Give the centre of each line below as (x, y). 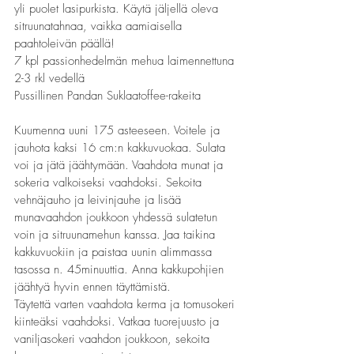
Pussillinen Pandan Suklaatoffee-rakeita (107, 96)
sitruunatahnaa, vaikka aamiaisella (100, 26)
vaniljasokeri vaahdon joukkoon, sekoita (114, 339)
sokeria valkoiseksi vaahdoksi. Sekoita (110, 183)
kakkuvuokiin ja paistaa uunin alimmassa (115, 252)
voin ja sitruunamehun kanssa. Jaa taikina (117, 235)
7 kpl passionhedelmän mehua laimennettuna (126, 61)
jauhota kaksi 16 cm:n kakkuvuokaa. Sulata (122, 148)
